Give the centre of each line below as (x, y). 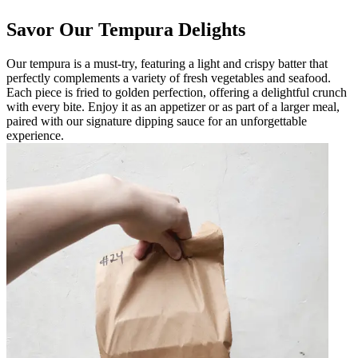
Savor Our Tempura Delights (126, 29)
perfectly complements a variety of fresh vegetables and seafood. (169, 78)
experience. (35, 135)
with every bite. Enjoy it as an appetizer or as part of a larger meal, (173, 106)
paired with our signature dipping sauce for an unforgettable (157, 121)
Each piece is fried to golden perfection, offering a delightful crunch (177, 92)
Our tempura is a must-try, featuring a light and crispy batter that (167, 63)
